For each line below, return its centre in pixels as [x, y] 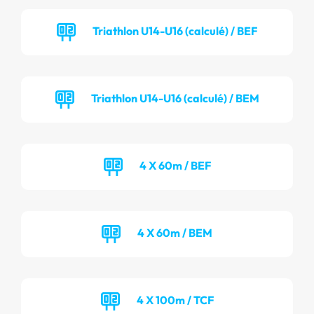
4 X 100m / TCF [175, 300]
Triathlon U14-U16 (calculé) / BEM [175, 98]
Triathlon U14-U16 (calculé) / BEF [175, 30]
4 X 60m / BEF [175, 165]
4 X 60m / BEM [175, 232]
